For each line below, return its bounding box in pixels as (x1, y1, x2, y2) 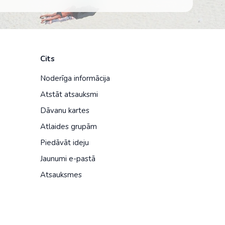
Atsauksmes (40, 170, 82, 180)
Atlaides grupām (40, 122, 97, 132)
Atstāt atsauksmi (40, 89, 98, 99)
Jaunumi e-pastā (40, 154, 95, 164)
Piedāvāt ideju (40, 138, 89, 148)
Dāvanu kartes (40, 105, 89, 116)
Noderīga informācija (40, 73, 110, 83)
